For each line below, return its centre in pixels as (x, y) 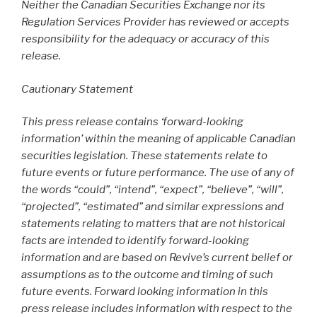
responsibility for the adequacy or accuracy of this (145, 39)
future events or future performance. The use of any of (158, 173)
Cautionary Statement (77, 89)
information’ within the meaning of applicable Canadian (158, 139)
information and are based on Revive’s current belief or (157, 258)
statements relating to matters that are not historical (153, 224)
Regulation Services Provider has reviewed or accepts (155, 22)
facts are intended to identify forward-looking (135, 241)
